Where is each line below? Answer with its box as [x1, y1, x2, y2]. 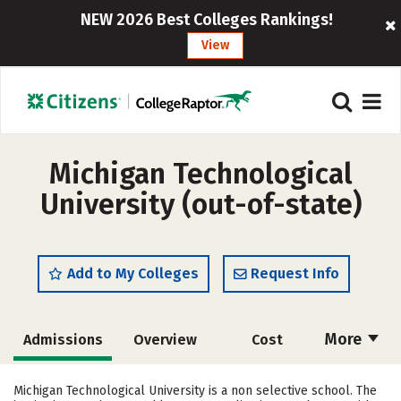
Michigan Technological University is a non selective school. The [13, 383, 377, 398]
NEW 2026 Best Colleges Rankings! [80, 10, 333, 30]
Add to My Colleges [67, 265, 199, 282]
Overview [132, 331, 197, 348]
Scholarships [22, 372, 111, 389]
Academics [230, 372, 303, 389]
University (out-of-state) [39, 187, 362, 221]
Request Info [251, 265, 339, 282]
